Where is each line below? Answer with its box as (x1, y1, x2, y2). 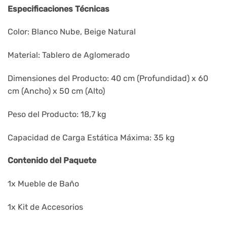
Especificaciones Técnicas (8, 4, 109, 14)
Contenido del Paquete (8, 156, 96, 166)
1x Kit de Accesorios (8, 202, 83, 212)
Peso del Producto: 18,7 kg (8, 109, 106, 119)
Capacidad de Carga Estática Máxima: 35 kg (8, 132, 175, 142)
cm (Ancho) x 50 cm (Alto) (8, 86, 105, 96)
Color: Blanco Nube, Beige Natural (8, 27, 136, 37)
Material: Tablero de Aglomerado (8, 50, 130, 60)
